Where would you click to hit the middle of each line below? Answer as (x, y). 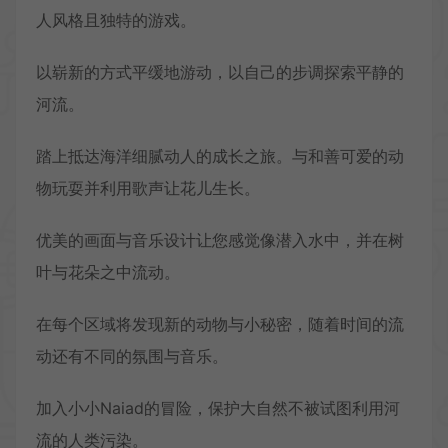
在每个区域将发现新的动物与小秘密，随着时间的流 (220, 324)
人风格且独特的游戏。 (116, 20)
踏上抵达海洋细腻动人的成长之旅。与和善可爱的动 (220, 156)
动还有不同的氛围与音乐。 (132, 356)
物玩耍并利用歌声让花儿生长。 (148, 188)
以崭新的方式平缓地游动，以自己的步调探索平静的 (220, 72)
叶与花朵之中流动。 (108, 272)
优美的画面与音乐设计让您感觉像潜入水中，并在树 (220, 240)
